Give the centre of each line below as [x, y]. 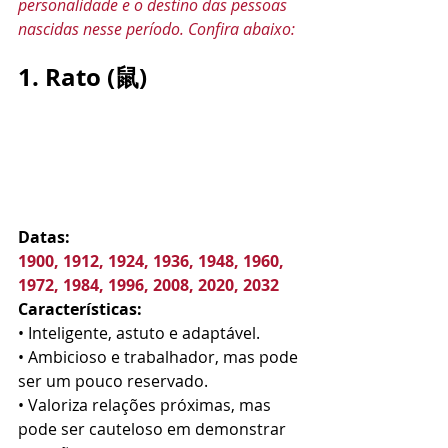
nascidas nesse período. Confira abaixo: [156, 29]
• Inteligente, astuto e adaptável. [139, 333]
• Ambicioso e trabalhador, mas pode [160, 357]
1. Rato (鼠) [82, 77]
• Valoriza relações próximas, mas [146, 405]
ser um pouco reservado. [113, 381]
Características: [80, 309]
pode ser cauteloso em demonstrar [154, 429]
